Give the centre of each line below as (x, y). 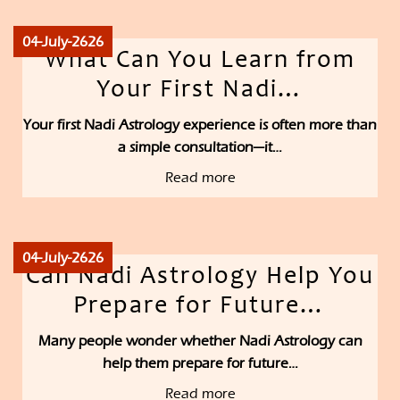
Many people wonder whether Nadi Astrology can (200, 341)
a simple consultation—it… (200, 147)
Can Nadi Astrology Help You (200, 278)
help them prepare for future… (200, 363)
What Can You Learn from (200, 62)
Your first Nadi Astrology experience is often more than (200, 125)
